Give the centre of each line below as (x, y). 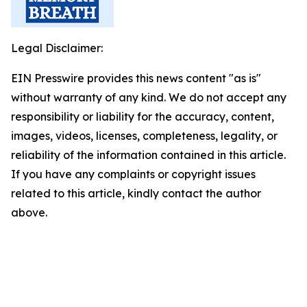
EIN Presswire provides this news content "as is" (136, 78)
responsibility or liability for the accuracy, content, (143, 116)
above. (29, 212)
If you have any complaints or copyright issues (133, 174)
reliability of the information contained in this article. (148, 155)
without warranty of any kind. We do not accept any (149, 97)
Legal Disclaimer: (57, 48)
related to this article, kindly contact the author (136, 193)
